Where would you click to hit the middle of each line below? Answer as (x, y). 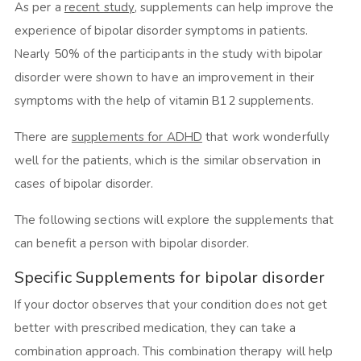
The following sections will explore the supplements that (174, 220)
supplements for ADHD (137, 137)
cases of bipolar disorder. (84, 184)
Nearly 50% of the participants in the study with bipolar (168, 54)
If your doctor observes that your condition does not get (171, 305)
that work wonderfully (266, 137)
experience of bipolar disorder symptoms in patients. (161, 31)
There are (43, 137)
